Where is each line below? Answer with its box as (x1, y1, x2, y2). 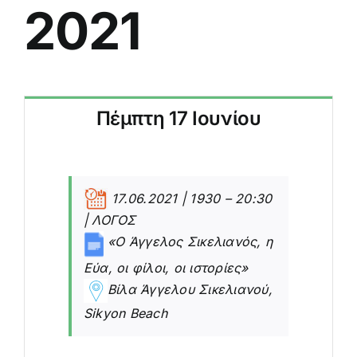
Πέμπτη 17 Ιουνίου (96, 106, 261, 130)
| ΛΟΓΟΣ (83, 211, 136, 228)
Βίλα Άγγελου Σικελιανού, (107, 280, 273, 297)
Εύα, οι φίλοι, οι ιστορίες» (83, 259, 249, 276)
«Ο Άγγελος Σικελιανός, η (103, 233, 273, 249)
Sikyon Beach (83, 304, 167, 321)
